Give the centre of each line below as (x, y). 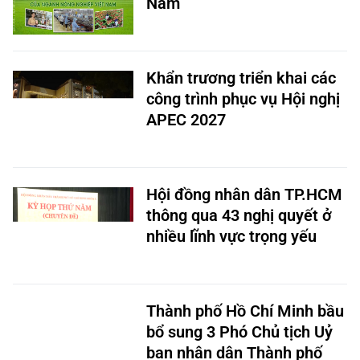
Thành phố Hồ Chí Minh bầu (245, 311)
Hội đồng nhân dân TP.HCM (244, 194)
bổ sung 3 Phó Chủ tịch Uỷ (239, 332)
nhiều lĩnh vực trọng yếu (231, 236)
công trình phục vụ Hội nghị (243, 99)
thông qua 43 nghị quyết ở (239, 215)
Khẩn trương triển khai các (241, 78)
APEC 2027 (186, 120)
